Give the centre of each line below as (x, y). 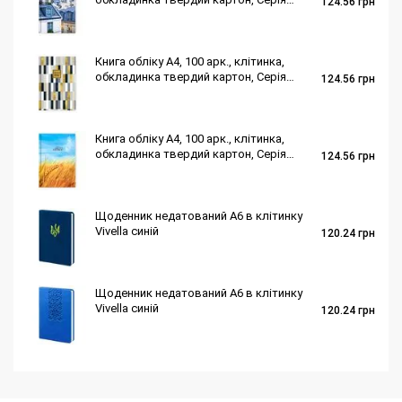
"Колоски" (123, 169)
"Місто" (115, 15)
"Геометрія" (127, 92)
